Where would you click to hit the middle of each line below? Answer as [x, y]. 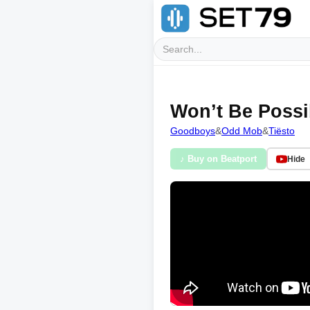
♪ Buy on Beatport [218, 159]
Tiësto [282, 131]
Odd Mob [242, 131]
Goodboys [193, 131]
